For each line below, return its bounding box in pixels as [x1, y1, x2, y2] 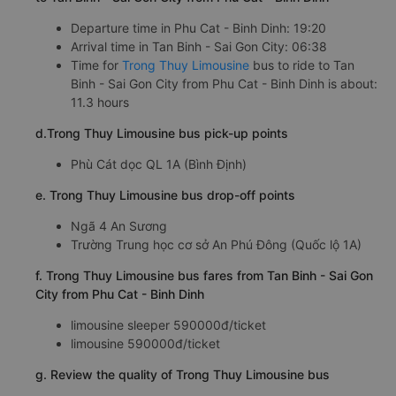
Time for [71, 57, 122, 72]
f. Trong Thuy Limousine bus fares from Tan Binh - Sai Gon [35, 267, 373, 283]
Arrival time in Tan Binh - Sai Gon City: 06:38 [71, 38, 327, 54]
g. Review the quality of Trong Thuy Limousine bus [35, 366, 330, 382]
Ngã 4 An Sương [71, 217, 167, 233]
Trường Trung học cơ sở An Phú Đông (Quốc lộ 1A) [71, 236, 362, 252]
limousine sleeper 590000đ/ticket [71, 316, 266, 332]
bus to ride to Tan [249, 57, 354, 72]
